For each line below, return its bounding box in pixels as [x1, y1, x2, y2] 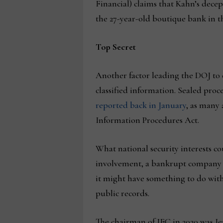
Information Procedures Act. [95, 114, 199, 125]
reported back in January [95, 100, 186, 111]
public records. [95, 188, 149, 199]
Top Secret [95, 41, 136, 52]
